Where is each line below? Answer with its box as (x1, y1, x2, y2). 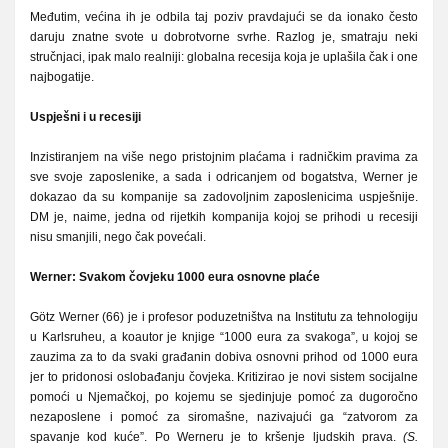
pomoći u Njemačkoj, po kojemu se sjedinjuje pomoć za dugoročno (30, 389, 418, 404)
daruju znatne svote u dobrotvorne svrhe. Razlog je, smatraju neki (30, 29, 418, 44)
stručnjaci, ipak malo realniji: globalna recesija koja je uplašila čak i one (30, 49, 418, 64)
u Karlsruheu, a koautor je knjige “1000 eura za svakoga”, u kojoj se (30, 329, 418, 344)
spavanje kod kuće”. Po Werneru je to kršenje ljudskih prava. (30, 429, 403, 444)
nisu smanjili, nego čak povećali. (30, 229, 206, 244)
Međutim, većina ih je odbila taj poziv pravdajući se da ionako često (30, 9, 418, 24)
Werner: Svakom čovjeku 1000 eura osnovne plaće (30, 269, 320, 284)
